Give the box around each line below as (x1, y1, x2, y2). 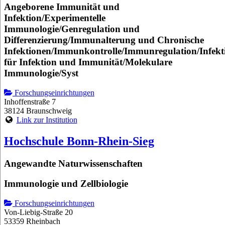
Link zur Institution (16, 115, 77, 124)
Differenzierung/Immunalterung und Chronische (4, 35, 204, 46)
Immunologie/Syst (4, 68, 78, 79)
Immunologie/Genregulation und (4, 24, 140, 35)
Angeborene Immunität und (4, 2, 120, 13)
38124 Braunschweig (4, 106, 72, 115)
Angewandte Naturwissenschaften (4, 158, 143, 169)
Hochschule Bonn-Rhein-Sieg (4, 134, 154, 148)
